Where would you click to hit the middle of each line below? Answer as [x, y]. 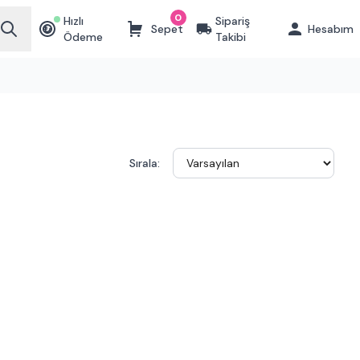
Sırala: [145, 163]
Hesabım [331, 29]
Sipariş [232, 21]
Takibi [230, 37]
